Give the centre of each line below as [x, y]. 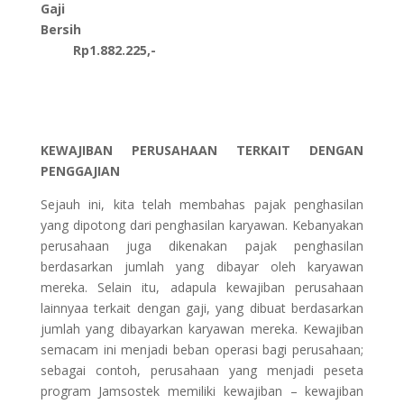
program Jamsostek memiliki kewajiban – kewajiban [202, 391]
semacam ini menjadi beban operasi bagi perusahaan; [202, 350]
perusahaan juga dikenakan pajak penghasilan [202, 246]
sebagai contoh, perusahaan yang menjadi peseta [202, 371]
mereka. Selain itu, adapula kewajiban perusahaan [202, 288]
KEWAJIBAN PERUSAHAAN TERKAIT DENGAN [202, 151]
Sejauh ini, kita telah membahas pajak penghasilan [202, 205]
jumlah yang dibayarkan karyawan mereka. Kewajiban [202, 329]
